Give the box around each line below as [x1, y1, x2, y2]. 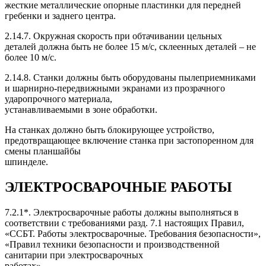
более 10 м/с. [5, 52, 56, 62]
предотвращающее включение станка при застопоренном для [5, 135, 254, 145]
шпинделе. [5, 156, 48, 167]
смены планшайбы [5, 145, 81, 156]
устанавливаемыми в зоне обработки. [5, 104, 157, 115]
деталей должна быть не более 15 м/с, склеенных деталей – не [5, 41, 256, 52]
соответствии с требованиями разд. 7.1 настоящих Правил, [5, 217, 244, 228]
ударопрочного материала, [5, 93, 112, 104]
